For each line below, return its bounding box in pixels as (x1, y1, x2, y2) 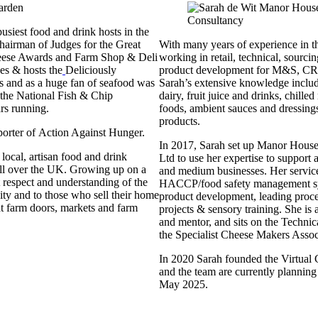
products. (159, 114, 200, 127)
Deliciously (65, 63, 116, 76)
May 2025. (159, 278, 208, 290)
